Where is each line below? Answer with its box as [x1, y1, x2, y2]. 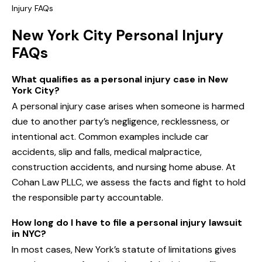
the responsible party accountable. [12, 191, 163, 204]
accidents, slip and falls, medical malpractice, [12, 146, 202, 158]
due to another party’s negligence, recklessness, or [12, 115, 230, 128]
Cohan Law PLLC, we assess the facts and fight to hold [12, 176, 246, 189]
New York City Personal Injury [12, 26, 223, 46]
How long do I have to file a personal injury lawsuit [12, 216, 242, 229]
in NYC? [12, 227, 46, 240]
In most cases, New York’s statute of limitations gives [12, 243, 236, 256]
